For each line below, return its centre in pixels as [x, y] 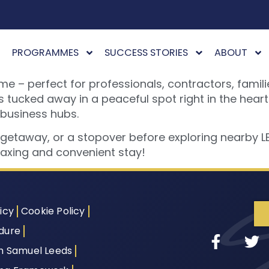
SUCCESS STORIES [147, 53]
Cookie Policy [53, 211]
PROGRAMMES [46, 53]
